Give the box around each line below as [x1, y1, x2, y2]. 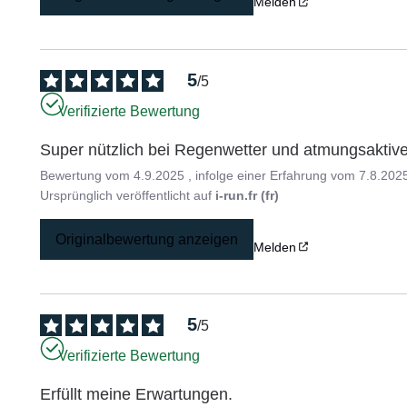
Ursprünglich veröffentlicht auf [40, 188, 216, 203]
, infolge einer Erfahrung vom [188, 168, 360, 184]
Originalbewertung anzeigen [55, 231, 239, 247]
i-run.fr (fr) [215, 188, 280, 203]
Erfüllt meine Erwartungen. [40, 385, 233, 404]
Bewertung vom [40, 168, 134, 184]
